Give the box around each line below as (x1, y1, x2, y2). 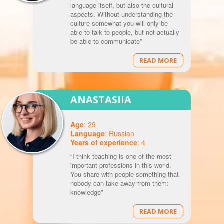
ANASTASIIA (70, 93, 131, 107)
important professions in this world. (70, 160, 171, 170)
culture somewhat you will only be (70, 18, 168, 28)
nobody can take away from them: (70, 178, 169, 188)
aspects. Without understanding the (70, 9, 173, 19)
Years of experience (70, 137, 137, 148)
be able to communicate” (70, 36, 142, 46)
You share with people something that (70, 169, 179, 179)
